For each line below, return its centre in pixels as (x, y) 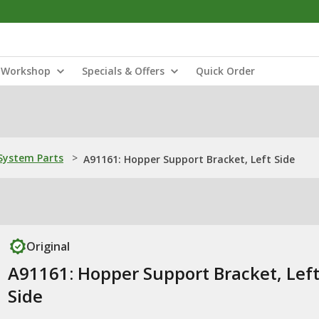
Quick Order (225, 71)
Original (48, 246)
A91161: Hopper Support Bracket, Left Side (189, 159)
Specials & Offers (123, 71)
